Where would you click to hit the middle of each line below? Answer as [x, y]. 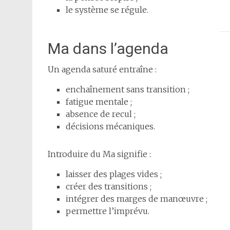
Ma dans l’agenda [108, 49]
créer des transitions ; [109, 187]
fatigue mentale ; [99, 102]
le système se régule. [107, 10]
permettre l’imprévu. [108, 211]
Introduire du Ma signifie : [99, 154]
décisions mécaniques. [110, 127]
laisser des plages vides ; [114, 174]
